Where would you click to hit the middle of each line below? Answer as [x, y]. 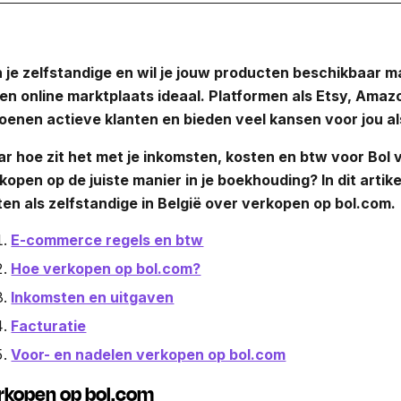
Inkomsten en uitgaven [93, 297]
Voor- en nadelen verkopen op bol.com [149, 354]
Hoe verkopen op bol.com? [106, 268]
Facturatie [49, 325]
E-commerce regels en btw [107, 239]
